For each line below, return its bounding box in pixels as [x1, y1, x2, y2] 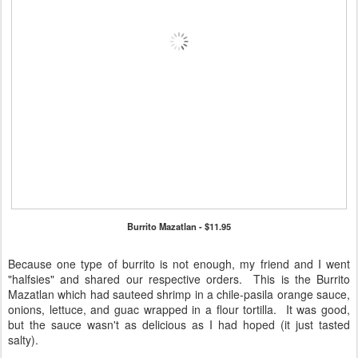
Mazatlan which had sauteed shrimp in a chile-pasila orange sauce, [8, 285, 350, 302]
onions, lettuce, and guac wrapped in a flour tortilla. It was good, [8, 300, 350, 317]
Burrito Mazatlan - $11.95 [127, 219, 231, 233]
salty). [8, 331, 38, 348]
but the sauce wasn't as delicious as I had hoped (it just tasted [8, 316, 350, 332]
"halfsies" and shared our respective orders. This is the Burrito [8, 270, 350, 287]
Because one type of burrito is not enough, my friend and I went [8, 255, 350, 272]
